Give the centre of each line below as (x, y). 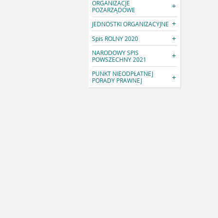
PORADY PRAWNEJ (117, 81)
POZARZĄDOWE (114, 9)
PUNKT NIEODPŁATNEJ (123, 74)
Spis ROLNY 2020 (115, 38)
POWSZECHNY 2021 (119, 60)
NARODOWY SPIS (116, 53)
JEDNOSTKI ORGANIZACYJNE (131, 24)
